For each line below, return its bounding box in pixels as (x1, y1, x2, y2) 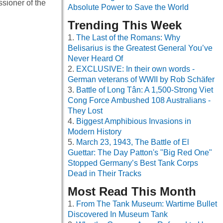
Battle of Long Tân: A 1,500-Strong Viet (76, 86, 213, 95)
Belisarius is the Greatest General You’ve (68, 44, 213, 53)
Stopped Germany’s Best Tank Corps (68, 159, 198, 168)
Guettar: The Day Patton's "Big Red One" (68, 148, 212, 157)
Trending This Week (68, 18, 182, 32)
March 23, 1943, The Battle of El (76, 138, 189, 147)
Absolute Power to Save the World (68, 3, 189, 12)
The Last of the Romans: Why (76, 33, 180, 42)
